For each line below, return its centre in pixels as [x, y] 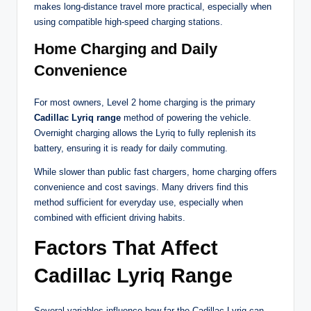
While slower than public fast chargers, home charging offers [155, 172]
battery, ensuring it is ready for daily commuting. [131, 149]
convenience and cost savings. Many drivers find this [141, 187]
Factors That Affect [126, 248]
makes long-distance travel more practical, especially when [153, 7]
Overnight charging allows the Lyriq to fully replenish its [145, 133]
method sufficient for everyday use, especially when [138, 203]
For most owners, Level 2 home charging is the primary [145, 103]
